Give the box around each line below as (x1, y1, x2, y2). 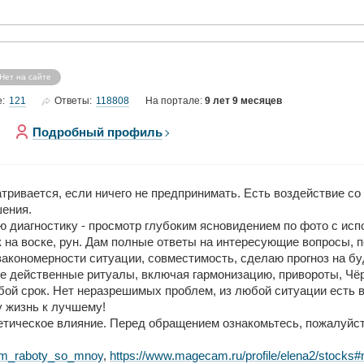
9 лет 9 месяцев (205, 95, 282, 106)
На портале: (145, 95, 205, 106)
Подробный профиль (32, 125, 162, 139)
